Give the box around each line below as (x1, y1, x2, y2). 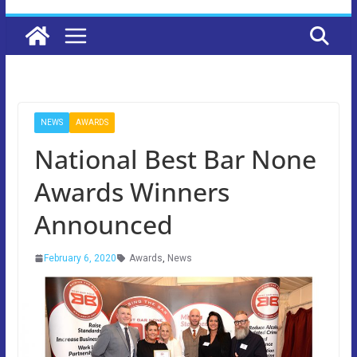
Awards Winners (33, 174, 229, 209)
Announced (33, 206, 173, 241)
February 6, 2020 (43, 252, 116, 264)
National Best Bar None (33, 141, 316, 176)
